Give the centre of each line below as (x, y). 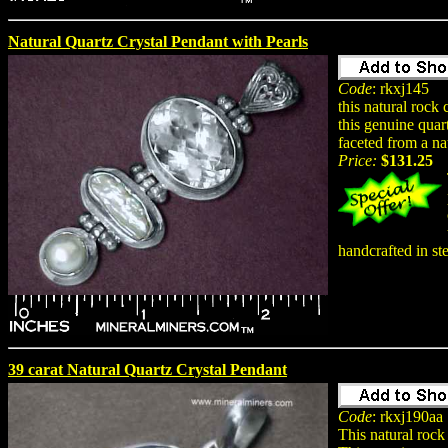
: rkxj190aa (407, 416)
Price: (357, 160)
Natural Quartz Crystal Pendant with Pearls (158, 41)
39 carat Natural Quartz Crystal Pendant (147, 369)
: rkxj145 (400, 88)
